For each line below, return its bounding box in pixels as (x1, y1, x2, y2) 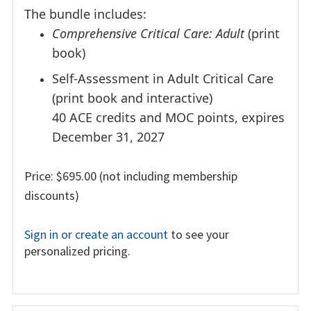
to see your (168, 226, 229, 243)
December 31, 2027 (52, 128, 165, 146)
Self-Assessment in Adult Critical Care (52, 70, 274, 87)
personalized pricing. (24, 243, 131, 260)
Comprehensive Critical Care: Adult (52, 24, 244, 42)
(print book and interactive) (52, 90, 212, 107)
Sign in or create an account (24, 226, 168, 243)
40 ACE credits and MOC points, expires (52, 109, 285, 126)
